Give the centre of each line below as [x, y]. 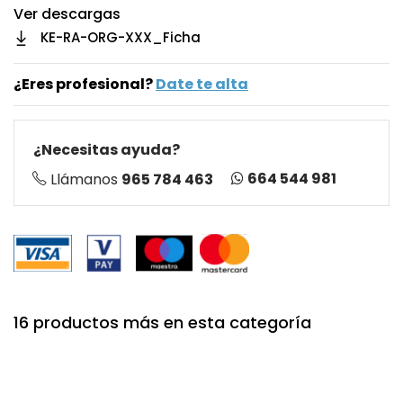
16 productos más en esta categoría [162, 322]
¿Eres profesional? [85, 84]
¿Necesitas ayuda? [107, 149]
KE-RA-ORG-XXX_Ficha [121, 37]
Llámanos [86, 179]
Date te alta [202, 84]
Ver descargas [67, 13]
